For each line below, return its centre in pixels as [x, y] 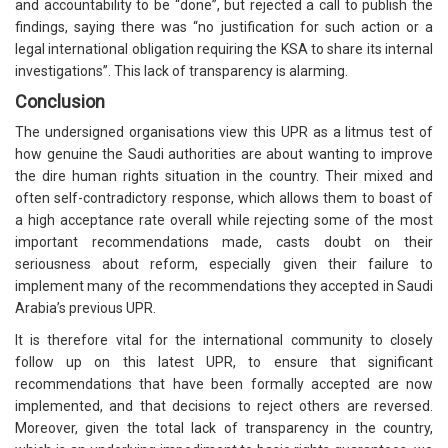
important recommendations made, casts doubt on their [224, 242]
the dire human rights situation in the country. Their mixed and [224, 176]
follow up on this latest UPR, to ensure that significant [224, 362]
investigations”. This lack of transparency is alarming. [181, 71]
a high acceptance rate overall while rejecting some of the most [224, 220]
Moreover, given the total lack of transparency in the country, [224, 428]
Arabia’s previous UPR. [87, 308]
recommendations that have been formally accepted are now [224, 384]
